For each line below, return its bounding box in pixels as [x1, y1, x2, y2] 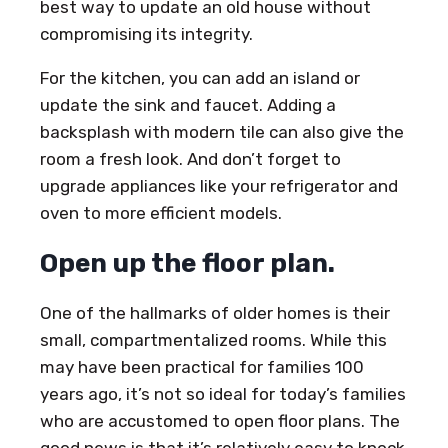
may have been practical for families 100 [40, 356, 364, 377]
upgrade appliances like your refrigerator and [40, 175, 398, 196]
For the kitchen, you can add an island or [40, 67, 360, 88]
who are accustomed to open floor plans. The [40, 410, 400, 431]
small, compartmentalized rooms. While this [40, 329, 387, 350]
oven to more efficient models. [40, 202, 282, 223]
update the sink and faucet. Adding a [40, 94, 336, 115]
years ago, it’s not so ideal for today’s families [40, 383, 406, 404]
